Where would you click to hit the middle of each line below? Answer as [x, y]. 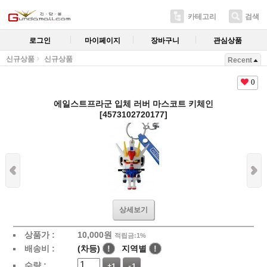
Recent [240, 60]
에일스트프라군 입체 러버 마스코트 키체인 [133, 104]
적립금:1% [130, 235]
